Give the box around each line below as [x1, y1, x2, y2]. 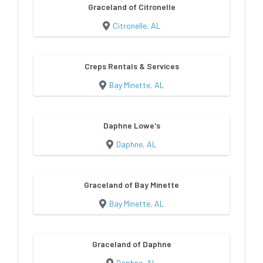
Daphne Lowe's [103, 120, 160, 130]
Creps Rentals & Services [84, 60, 179, 71]
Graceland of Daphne [92, 238, 171, 249]
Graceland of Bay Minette [84, 179, 179, 190]
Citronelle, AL [112, 20, 161, 31]
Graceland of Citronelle [87, 1, 176, 12]
